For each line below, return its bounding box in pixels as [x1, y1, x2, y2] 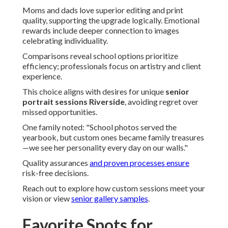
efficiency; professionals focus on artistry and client [22, 61, 201, 71]
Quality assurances [22, 158, 90, 168]
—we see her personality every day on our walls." [22, 142, 188, 153]
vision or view [22, 193, 71, 204]
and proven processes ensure [90, 158, 189, 168]
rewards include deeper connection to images [22, 25, 179, 36]
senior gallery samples [71, 193, 148, 204]
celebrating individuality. [22, 36, 108, 46]
